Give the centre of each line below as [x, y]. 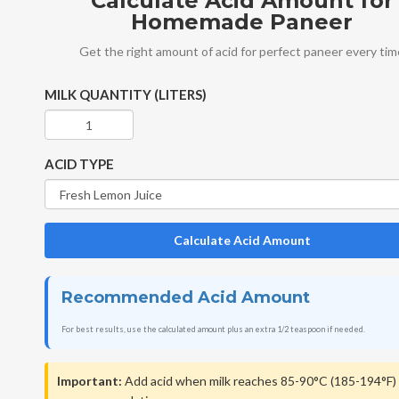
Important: [89, 381]
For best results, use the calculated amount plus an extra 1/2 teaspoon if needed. [213, 330]
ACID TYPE [79, 164]
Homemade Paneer [242, 22]
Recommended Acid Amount [185, 298]
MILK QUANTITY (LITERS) [125, 95]
